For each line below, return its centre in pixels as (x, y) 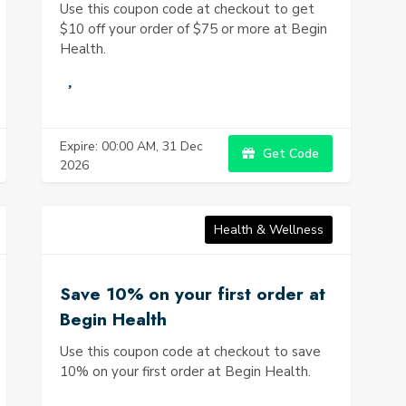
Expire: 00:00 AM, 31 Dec (131, 146)
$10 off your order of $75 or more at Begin (193, 29)
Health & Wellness (269, 230)
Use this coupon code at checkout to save (190, 352)
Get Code (289, 154)
